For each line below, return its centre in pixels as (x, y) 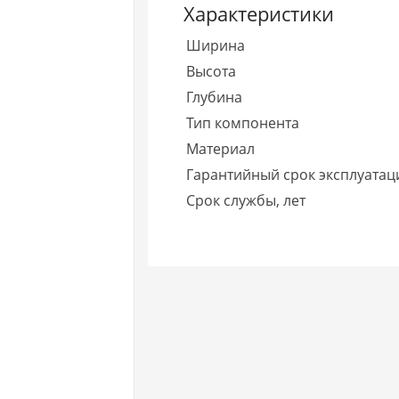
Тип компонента (243, 122)
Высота (212, 71)
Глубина (215, 97)
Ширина (216, 45)
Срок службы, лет (246, 200)
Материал (221, 148)
